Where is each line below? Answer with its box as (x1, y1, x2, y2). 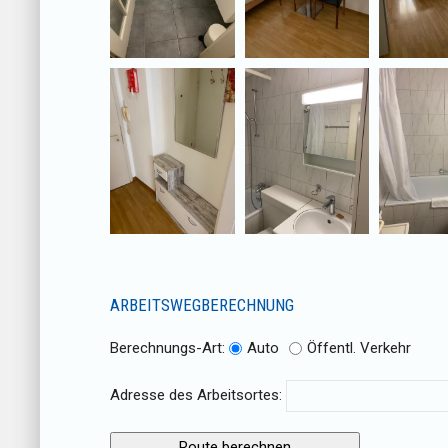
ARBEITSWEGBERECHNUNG (110, 295, 294, 316)
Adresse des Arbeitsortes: (110, 386, 286, 405)
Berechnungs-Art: (110, 339, 229, 358)
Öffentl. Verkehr (307, 339, 411, 358)
